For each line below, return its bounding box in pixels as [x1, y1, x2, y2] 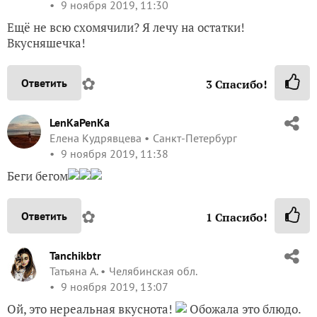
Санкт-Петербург [153, 130, 237, 145]
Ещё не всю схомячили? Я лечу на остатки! [7, 18, 245, 35]
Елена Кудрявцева [50, 130, 142, 145]
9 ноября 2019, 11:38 [58, 146, 168, 161]
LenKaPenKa [50, 115, 110, 129]
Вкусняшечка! [7, 34, 86, 51]
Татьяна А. [50, 263, 98, 278]
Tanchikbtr [50, 248, 101, 263]
